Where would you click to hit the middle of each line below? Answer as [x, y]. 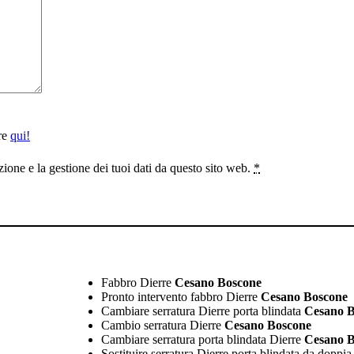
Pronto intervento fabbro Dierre [179, 296]
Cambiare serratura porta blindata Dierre [201, 339]
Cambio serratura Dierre [161, 325]
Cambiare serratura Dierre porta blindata [201, 311]
